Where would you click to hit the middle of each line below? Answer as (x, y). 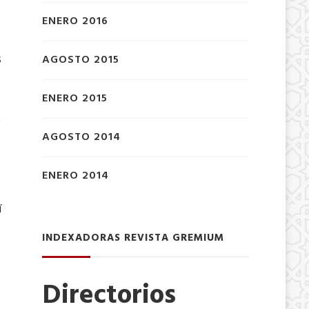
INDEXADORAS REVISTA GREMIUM (133, 238)
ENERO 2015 (74, 98)
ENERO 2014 (75, 176)
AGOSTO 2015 (80, 60)
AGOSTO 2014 (81, 137)
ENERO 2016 (75, 21)
